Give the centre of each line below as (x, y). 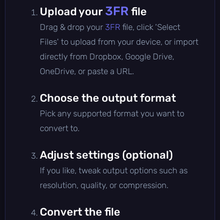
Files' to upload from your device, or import (119, 41)
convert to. (60, 128)
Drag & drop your (72, 27)
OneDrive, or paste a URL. (87, 71)
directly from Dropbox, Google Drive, (107, 56)
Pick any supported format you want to (112, 113)
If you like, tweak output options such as (114, 170)
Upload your (72, 11)
